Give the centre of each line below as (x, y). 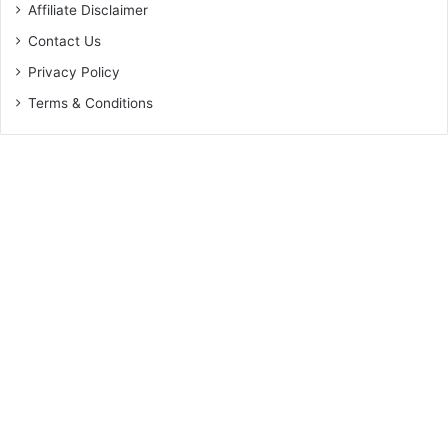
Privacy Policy (74, 71)
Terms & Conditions (90, 102)
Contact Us (64, 40)
